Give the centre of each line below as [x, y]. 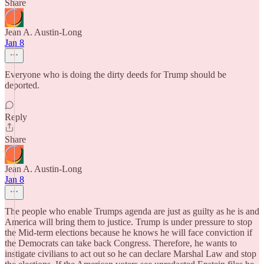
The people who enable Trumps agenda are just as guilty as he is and [132, 211]
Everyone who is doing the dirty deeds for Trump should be [115, 75]
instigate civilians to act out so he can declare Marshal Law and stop [131, 254]
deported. [22, 85]
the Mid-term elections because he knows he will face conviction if [128, 232]
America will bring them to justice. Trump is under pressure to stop [128, 222]
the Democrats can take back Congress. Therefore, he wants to [121, 243]
